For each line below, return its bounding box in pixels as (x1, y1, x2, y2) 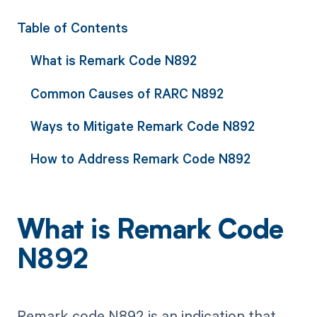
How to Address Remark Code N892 (30, 149, 250, 168)
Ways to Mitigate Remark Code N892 (30, 116, 255, 134)
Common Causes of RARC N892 (30, 83, 224, 102)
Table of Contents (16, 18, 128, 36)
